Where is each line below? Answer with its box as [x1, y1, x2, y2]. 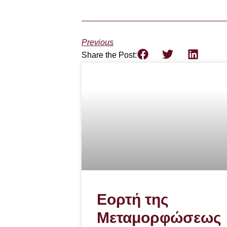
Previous [82, 37, 114, 47]
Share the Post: [82, 50, 137, 59]
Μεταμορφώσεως [97, 209, 222, 226]
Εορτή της [97, 191, 169, 208]
